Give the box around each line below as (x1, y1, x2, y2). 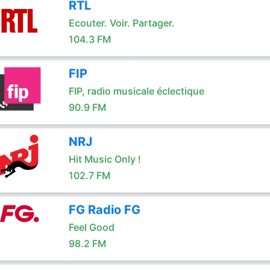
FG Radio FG (68, 202, 140, 217)
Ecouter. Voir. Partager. (68, 17, 175, 29)
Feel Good (68, 221, 115, 233)
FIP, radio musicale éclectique (68, 85, 204, 97)
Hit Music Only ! (68, 153, 141, 165)
